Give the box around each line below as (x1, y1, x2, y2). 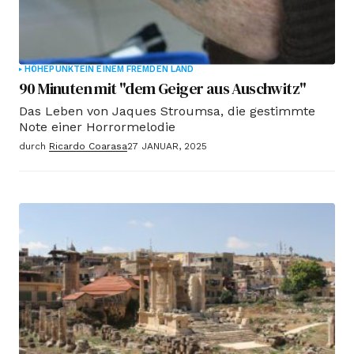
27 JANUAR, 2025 (127, 140, 207, 152)
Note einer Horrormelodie (19, 119, 175, 134)
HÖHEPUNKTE (24, 63, 86, 74)
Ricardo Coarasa (49, 140, 127, 152)
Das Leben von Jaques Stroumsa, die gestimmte (19, 103, 315, 119)
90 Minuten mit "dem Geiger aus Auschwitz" (19, 77, 307, 100)
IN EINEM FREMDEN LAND (85, 63, 194, 74)
